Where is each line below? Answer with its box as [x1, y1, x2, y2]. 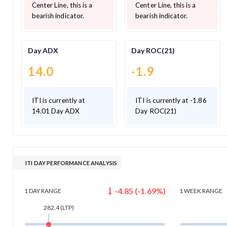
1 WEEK [179, 187, 202, 195]
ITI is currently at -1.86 [135, 96, 207, 104]
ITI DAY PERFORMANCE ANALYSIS [25, 159, 118, 166]
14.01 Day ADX [32, 106, 80, 115]
